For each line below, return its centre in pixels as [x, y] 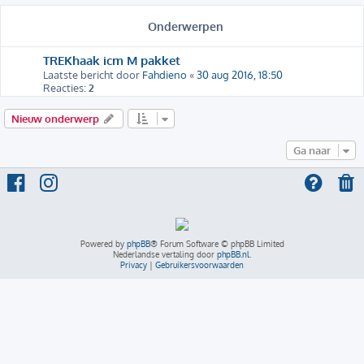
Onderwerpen [185, 26]
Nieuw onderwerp [55, 118]
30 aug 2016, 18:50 [240, 74]
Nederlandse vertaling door [165, 254]
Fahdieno [165, 74]
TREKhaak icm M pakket [112, 60]
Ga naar [312, 150]
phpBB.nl [233, 254]
